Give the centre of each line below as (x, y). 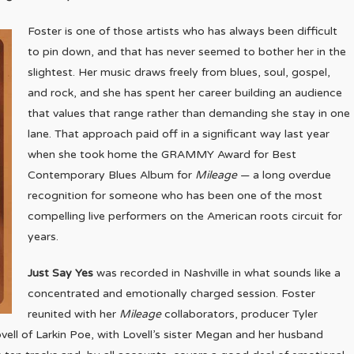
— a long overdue (284, 175)
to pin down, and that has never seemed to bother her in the (187, 52)
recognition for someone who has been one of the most (175, 196)
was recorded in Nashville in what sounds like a (217, 273)
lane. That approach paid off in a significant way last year (179, 134)
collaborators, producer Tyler (239, 314)
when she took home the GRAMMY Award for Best (162, 154)
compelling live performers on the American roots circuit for (185, 216)
